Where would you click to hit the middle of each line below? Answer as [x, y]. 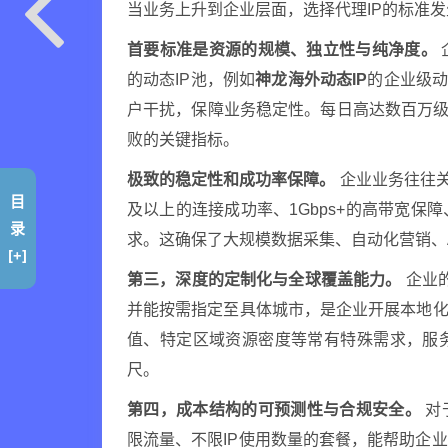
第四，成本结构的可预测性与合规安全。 [274, 409]
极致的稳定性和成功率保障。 [231, 179]
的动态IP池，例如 [191, 79]
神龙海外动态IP [311, 79]
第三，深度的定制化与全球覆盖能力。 [264, 279]
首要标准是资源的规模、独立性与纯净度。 [282, 49]
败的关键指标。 [183, 139]
